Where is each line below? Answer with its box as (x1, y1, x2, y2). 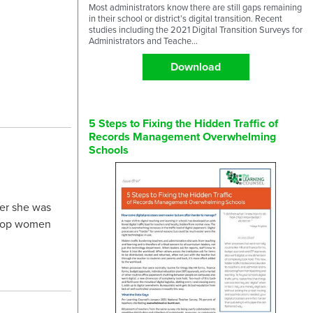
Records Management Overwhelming (89, 129, 276, 145)
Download (170, 59, 221, 75)
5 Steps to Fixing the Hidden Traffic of (89, 115, 278, 132)
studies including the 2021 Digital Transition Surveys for (89, 22, 303, 36)
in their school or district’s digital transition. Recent (89, 11, 282, 24)
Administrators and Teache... (89, 34, 198, 47)
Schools (89, 142, 129, 159)
